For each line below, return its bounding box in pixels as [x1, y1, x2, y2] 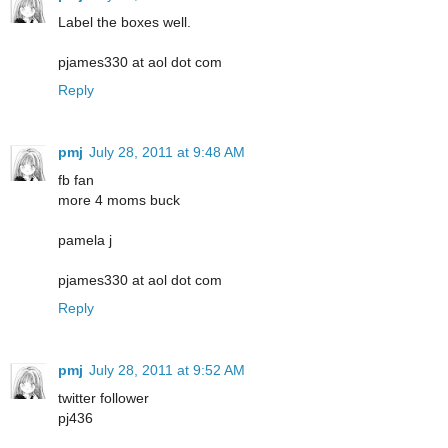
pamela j [58, 231, 112, 248]
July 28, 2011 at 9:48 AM [89, 143, 245, 160]
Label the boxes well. [58, 13, 191, 30]
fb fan [58, 171, 94, 188]
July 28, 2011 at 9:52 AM [89, 361, 245, 378]
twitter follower [58, 389, 149, 406]
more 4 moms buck [58, 191, 180, 208]
